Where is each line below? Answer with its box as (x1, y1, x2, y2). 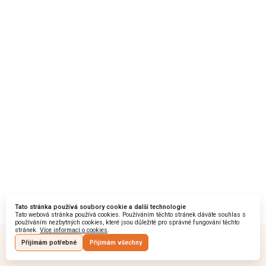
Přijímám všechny (90, 239, 142, 246)
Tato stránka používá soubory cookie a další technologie (15, 203, 186, 211)
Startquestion (69, 241, 109, 249)
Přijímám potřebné (21, 239, 77, 246)
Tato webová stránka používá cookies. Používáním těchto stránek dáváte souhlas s (15, 211, 246, 218)
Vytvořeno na (33, 242, 69, 250)
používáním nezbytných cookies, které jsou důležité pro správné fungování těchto (15, 218, 239, 226)
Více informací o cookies (40, 226, 107, 234)
